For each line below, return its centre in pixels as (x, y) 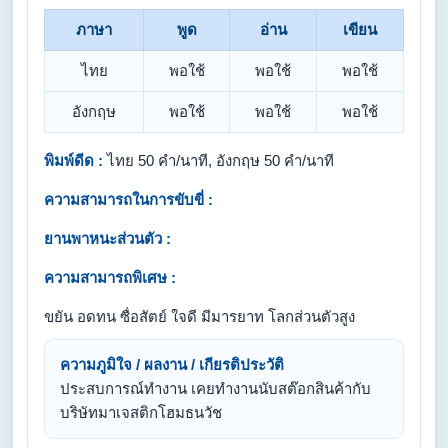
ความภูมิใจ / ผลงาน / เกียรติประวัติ (172, 364)
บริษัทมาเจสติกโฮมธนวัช (141, 412)
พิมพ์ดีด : (73, 160)
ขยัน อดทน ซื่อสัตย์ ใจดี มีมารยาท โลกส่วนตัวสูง (199, 316)
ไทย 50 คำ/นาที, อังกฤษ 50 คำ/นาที (218, 160)
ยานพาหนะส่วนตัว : (107, 238)
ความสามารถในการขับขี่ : (128, 199)
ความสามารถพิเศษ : (110, 277)
